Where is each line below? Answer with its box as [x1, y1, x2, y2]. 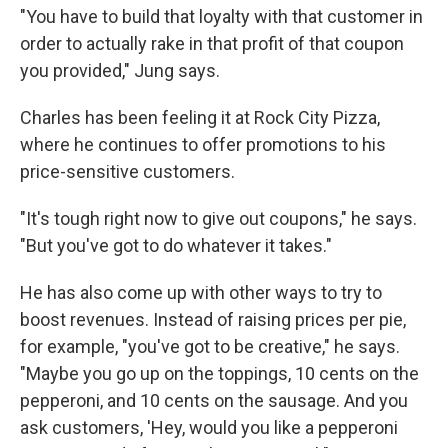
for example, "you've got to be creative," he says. [20, 336, 400, 357]
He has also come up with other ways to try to [20, 282, 382, 303]
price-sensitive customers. [20, 161, 235, 182]
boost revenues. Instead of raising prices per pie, [20, 309, 406, 330]
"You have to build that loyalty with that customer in [20, 6, 423, 27]
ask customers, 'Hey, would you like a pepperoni [20, 417, 398, 438]
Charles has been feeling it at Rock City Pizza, [20, 107, 380, 128]
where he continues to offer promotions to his [20, 134, 386, 155]
